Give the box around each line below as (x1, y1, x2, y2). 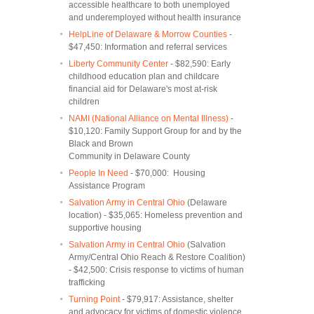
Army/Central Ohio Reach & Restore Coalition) (69, 252, 245, 262)
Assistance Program (69, 180, 145, 191)
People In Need (69, 168, 128, 178)
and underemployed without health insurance (69, 12, 241, 22)
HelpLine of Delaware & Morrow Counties (69, 29, 227, 39)
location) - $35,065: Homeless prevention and (69, 210, 243, 220)
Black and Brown (69, 138, 133, 149)
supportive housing (69, 222, 142, 233)
